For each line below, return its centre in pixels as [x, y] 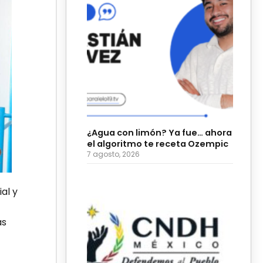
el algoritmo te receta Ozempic [158, 144]
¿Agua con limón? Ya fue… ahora [159, 132]
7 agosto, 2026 [113, 154]
